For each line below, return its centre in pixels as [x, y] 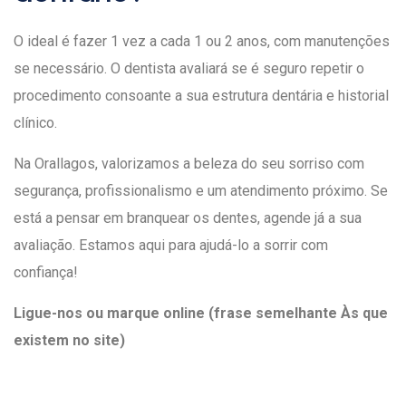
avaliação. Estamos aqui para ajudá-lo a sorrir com [171, 245]
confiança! [46, 272]
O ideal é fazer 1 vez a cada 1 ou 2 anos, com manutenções [202, 41]
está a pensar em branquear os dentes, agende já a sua [188, 218]
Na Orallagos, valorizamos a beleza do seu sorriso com [189, 164]
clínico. [35, 123]
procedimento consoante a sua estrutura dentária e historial [201, 96]
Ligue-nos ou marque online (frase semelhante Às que [201, 313]
